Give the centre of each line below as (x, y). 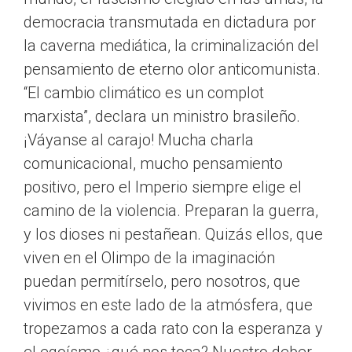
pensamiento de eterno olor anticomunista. (172, 70)
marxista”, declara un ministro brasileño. (162, 117)
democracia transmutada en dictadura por (170, 22)
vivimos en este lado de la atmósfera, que (168, 305)
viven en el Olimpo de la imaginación (149, 258)
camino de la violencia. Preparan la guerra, (171, 211)
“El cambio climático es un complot (144, 93)
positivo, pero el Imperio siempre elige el (163, 187)
